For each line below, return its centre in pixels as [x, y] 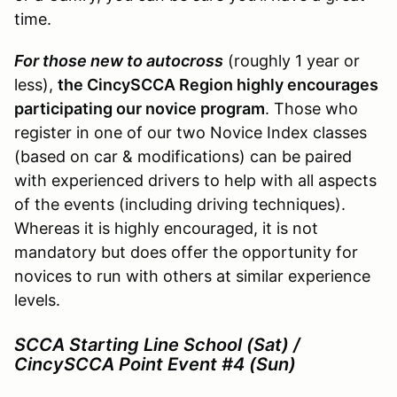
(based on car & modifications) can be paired [183, 156]
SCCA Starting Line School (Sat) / [157, 344]
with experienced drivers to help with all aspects [195, 180]
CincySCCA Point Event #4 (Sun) [155, 364]
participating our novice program [140, 108]
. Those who [311, 108]
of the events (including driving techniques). [180, 204]
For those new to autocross [119, 60]
